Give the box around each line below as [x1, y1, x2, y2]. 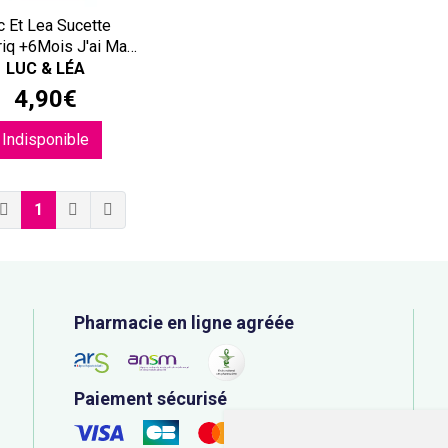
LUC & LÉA [6, 59, 86, 79]
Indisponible [2, 130, 90, 150]
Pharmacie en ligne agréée [74, 312, 294, 334]
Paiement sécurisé [74, 388, 227, 410]
